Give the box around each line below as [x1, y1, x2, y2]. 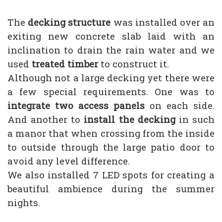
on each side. [145, 99, 215, 111]
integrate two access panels [7, 99, 145, 111]
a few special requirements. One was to [7, 85, 215, 98]
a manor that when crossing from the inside [7, 126, 215, 139]
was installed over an [111, 15, 215, 28]
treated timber [32, 57, 98, 70]
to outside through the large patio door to [7, 140, 215, 153]
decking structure [28, 15, 111, 28]
